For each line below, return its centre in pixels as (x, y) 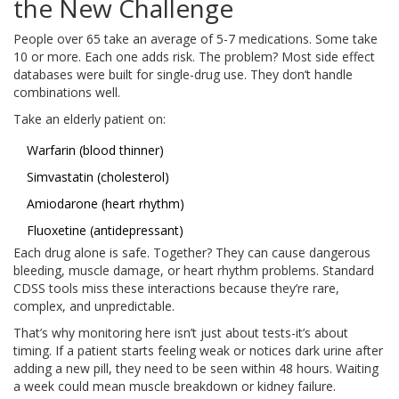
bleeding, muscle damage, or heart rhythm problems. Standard (194, 271)
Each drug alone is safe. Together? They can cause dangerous (192, 253)
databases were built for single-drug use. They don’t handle (183, 75)
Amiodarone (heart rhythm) (106, 204)
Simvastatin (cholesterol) (98, 177)
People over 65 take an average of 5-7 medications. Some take (195, 39)
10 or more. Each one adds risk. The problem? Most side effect (194, 57)
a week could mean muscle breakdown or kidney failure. (175, 387)
